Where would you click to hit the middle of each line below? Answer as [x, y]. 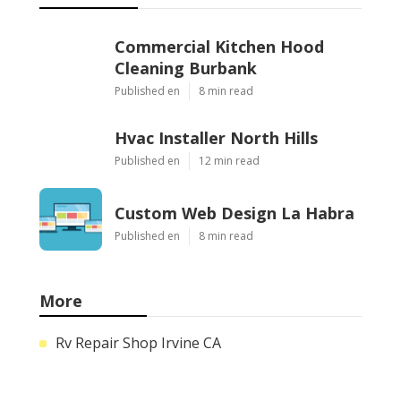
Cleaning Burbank [186, 68]
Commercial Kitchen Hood [219, 46]
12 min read [229, 160]
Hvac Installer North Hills [216, 137]
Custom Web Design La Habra [235, 213]
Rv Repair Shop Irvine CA [138, 342]
